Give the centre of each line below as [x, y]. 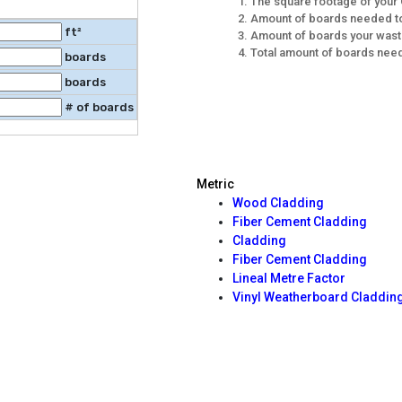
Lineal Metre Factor [289, 278]
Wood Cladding [278, 202]
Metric [215, 184]
